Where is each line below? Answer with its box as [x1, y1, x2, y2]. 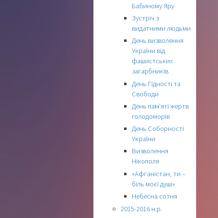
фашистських [132, 56, 173, 66]
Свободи [132, 89, 159, 98]
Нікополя [132, 157, 160, 166]
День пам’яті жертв [132, 101, 189, 110]
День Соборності [132, 124, 184, 133]
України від [132, 46, 165, 55]
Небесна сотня [132, 192, 178, 201]
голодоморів [132, 111, 170, 121]
